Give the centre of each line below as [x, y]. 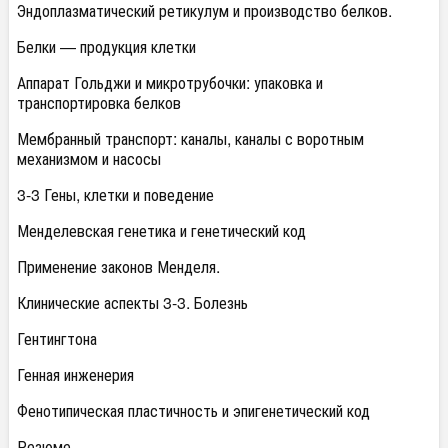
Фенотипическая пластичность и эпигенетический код [193, 410]
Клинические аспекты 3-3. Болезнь [132, 302]
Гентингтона [57, 338]
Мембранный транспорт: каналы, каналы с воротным [190, 138]
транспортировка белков [99, 102]
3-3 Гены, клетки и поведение [115, 194]
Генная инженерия [75, 374]
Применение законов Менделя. [118, 266]
